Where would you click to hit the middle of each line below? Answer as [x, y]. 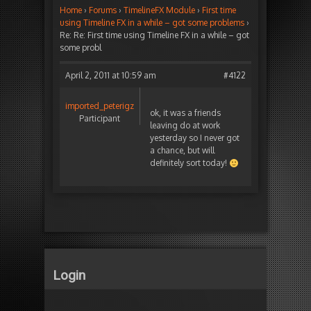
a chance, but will [182, 151]
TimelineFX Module [159, 10]
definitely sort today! [190, 163]
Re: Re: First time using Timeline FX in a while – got [154, 35]
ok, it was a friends [185, 113]
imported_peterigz [100, 106]
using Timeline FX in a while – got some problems [152, 23]
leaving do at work [185, 126]
